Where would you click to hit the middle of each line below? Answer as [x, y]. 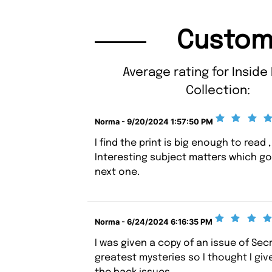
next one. [117, 172]
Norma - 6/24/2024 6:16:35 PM [154, 222]
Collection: [218, 91]
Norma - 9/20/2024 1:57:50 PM [154, 121]
